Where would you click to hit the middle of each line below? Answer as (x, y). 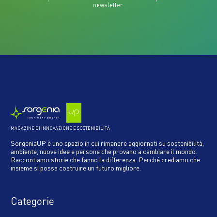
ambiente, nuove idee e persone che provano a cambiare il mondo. (104, 151)
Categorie (33, 201)
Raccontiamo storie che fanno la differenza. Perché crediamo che (106, 159)
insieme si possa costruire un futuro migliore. (76, 167)
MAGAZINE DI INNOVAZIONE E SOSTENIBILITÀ (61, 128)
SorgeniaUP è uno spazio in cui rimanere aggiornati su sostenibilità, (108, 143)
